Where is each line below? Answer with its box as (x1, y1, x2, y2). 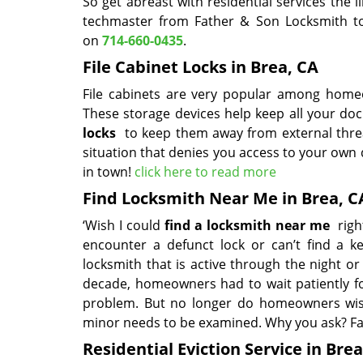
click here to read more (135, 163, 276, 181)
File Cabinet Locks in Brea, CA (83, 56, 318, 78)
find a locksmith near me (164, 216, 330, 234)
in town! (83, 163, 135, 181)
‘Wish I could (83, 216, 164, 234)
